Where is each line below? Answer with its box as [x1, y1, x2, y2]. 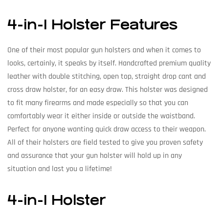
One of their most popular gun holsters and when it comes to [7, 44, 201, 55]
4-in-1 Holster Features [7, 17, 177, 33]
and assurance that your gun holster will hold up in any [7, 150, 182, 161]
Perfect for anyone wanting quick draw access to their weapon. [7, 124, 206, 134]
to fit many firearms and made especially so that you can [7, 97, 188, 108]
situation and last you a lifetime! [7, 163, 112, 174]
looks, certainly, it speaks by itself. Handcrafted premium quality [7, 58, 211, 68]
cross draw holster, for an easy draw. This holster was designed [7, 84, 208, 95]
